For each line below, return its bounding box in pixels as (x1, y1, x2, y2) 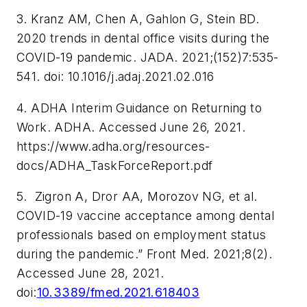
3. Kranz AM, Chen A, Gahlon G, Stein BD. (16, 12, 259, 27)
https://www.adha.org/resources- (16, 138, 210, 153)
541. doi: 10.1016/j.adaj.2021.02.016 (16, 69, 214, 84)
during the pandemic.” (16, 247, 147, 262)
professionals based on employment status (16, 228, 266, 243)
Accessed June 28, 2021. (16, 266, 164, 281)
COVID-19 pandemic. (16, 50, 140, 65)
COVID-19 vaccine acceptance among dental (16, 208, 274, 223)
